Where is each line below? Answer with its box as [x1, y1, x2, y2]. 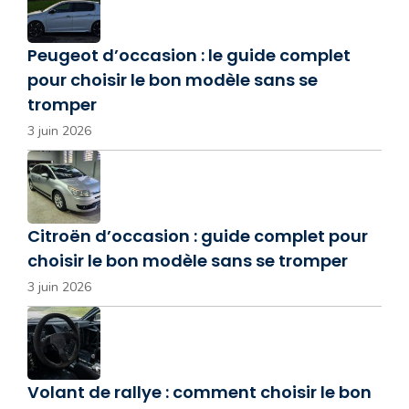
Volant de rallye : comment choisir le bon [27, 381, 372, 404]
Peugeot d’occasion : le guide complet [27, 44, 351, 67]
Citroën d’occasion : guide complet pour [27, 225, 368, 247]
